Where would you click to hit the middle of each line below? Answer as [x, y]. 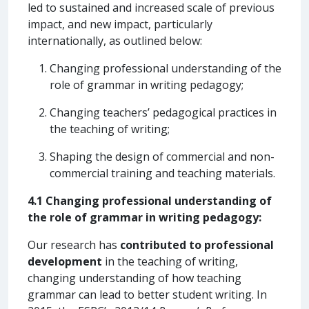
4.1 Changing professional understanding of [150, 200]
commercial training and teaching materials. [162, 173]
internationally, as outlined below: [115, 40]
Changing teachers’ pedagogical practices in [163, 112]
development [65, 261]
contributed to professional [197, 245]
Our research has [74, 245]
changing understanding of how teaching [134, 278]
